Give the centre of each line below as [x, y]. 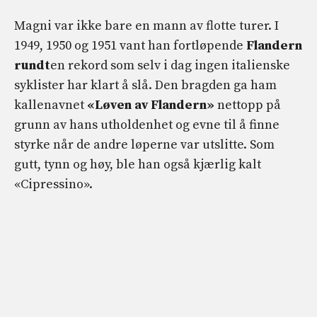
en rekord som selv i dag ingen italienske [170, 65]
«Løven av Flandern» [151, 105]
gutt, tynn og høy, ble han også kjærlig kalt [138, 164]
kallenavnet [51, 105]
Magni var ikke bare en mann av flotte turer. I [146, 25]
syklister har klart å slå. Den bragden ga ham [145, 85]
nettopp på [248, 105]
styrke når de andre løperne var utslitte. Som [144, 144]
